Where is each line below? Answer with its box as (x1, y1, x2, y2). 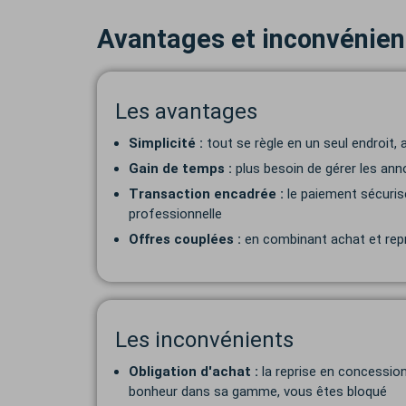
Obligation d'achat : (129, 363, 258, 380)
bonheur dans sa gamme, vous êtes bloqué (129, 383, 387, 400)
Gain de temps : (129, 160, 232, 177)
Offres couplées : (129, 231, 241, 247)
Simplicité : (129, 135, 203, 151)
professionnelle (129, 206, 222, 222)
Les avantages (115, 99, 257, 124)
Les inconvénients (115, 327, 294, 353)
